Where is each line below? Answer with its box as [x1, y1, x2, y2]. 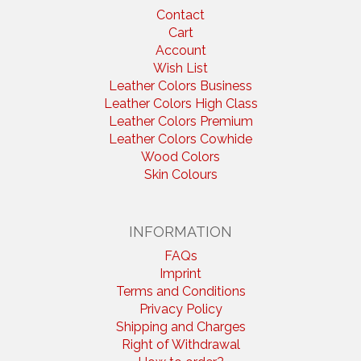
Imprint [160, 266, 201, 281]
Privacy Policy [139, 301, 222, 317]
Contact [156, 7, 205, 23]
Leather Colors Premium [108, 114, 253, 129]
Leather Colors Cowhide [109, 131, 252, 147]
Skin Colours [143, 167, 218, 182]
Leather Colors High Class [103, 96, 258, 111]
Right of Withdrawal [121, 337, 240, 352]
